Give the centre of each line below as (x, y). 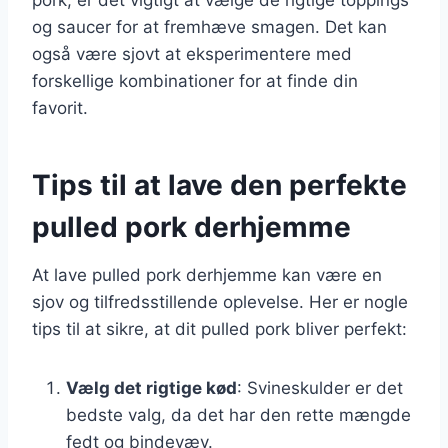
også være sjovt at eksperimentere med (192, 53)
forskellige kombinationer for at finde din (195, 80)
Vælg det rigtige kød (151, 387)
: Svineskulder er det (320, 387)
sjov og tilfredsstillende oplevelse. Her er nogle (220, 301)
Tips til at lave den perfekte (219, 184)
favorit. (60, 107)
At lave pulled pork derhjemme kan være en (207, 274)
